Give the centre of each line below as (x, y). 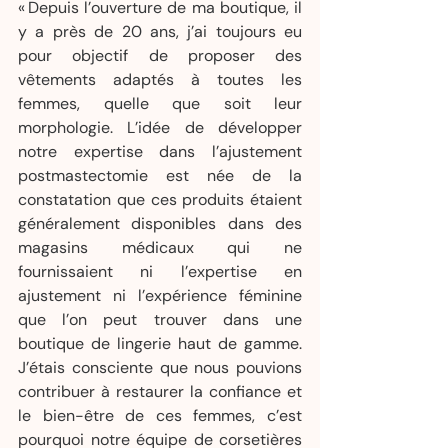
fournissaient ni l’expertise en (160, 271)
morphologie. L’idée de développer (160, 127)
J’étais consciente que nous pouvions (160, 367)
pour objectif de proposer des (160, 55)
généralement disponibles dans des (160, 223)
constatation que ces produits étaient (160, 199)
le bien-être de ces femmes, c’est (160, 415)
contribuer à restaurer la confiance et (160, 391)
